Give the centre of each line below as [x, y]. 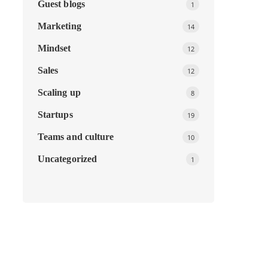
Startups [55, 115]
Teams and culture [76, 137]
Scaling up [59, 92]
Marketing [59, 26]
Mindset [54, 48]
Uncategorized [67, 159]
